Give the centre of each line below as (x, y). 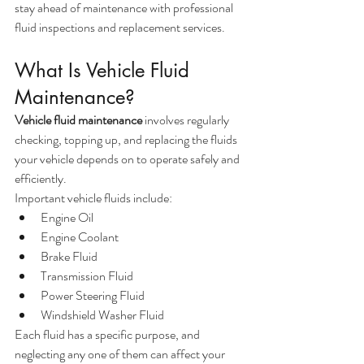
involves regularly (187, 120)
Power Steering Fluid (93, 296)
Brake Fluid (69, 257)
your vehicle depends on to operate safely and (128, 159)
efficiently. (41, 179)
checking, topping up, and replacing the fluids (127, 140)
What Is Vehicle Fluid (105, 71)
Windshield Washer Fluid (102, 315)
